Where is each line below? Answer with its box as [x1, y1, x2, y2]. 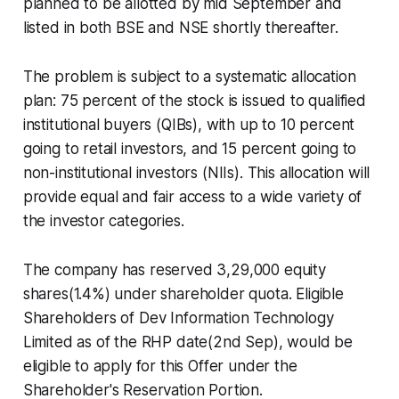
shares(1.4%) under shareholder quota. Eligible [22, 284, 344, 303]
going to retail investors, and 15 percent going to [22, 139, 357, 158]
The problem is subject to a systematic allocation [22, 67, 356, 85]
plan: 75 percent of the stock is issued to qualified [22, 91, 366, 110]
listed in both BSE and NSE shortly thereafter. [22, 18, 338, 37]
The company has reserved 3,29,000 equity [22, 260, 326, 279]
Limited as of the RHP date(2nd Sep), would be [22, 332, 354, 351]
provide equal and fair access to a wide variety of [22, 187, 362, 206]
